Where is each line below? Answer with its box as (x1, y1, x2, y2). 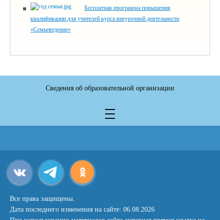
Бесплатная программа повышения (84, 4, 170, 11)
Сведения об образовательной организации (46, 84, 174, 92)
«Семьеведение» (30, 26, 71, 33)
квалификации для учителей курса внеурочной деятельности (30, 15, 179, 22)
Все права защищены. (10, 195, 75, 202)
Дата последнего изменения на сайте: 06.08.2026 (10, 206, 155, 213)
